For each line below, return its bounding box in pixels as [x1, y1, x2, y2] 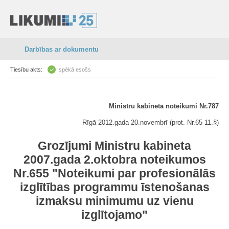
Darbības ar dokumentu [25, 45, 99, 53]
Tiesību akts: [10, 66, 42, 73]
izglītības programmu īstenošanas [19, 180, 210, 194]
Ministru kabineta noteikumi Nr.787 [109, 102, 219, 110]
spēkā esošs [59, 66, 91, 73]
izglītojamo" [81, 208, 148, 221]
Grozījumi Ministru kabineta [38, 139, 191, 152]
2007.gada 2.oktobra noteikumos [23, 153, 206, 166]
